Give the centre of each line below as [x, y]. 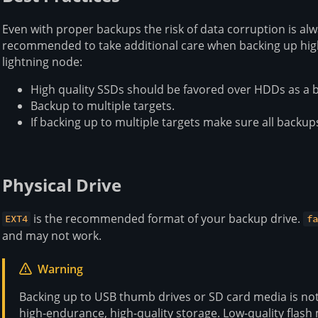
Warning [60, 269]
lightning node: [42, 61]
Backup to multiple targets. [103, 105]
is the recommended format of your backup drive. [167, 218]
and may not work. [52, 235]
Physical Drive [62, 185]
